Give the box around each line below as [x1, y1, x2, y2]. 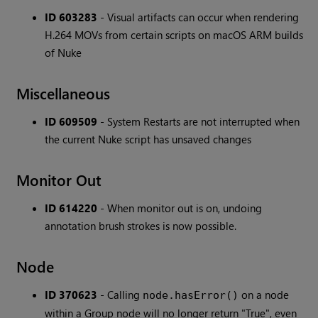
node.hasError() [143, 289, 239, 302]
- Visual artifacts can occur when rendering [97, 10, 300, 25]
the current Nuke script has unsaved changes [45, 132, 252, 147]
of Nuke [45, 45, 82, 60]
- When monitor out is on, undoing [97, 201, 263, 216]
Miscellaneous [16, 82, 111, 104]
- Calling [97, 287, 143, 302]
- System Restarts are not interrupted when [97, 114, 300, 129]
